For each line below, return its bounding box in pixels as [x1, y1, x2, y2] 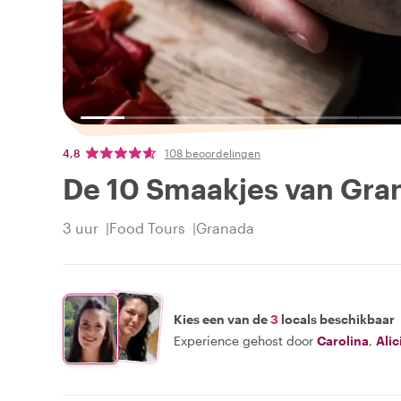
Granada [196, 219, 254, 237]
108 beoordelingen [165, 147, 260, 160]
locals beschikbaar [278, 311, 395, 327]
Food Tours [109, 219, 185, 237]
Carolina [317, 332, 369, 348]
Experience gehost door [174, 332, 313, 348]
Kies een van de [174, 311, 270, 327]
